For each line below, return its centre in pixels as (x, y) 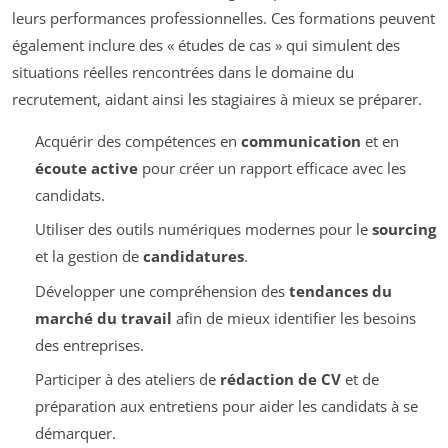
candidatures (193, 256)
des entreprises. (89, 344)
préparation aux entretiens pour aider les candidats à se (226, 406)
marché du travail (103, 317)
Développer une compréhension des (161, 290)
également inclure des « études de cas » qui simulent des (206, 44)
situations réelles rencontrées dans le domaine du (183, 71)
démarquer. (75, 433)
